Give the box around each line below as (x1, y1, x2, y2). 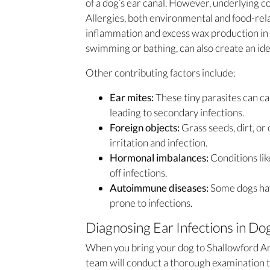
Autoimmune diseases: (110, 181, 209, 194)
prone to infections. (110, 196, 192, 209)
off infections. (110, 166, 167, 179)
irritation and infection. (110, 136, 207, 149)
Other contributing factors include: (86, 66, 236, 79)
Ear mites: (110, 90, 155, 104)
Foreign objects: (110, 121, 181, 134)
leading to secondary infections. (110, 105, 244, 119)
